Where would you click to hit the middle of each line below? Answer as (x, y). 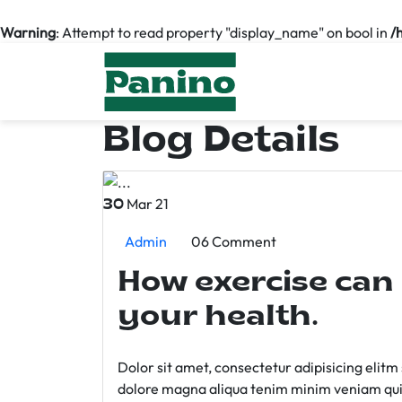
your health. (218, 318)
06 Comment (234, 241)
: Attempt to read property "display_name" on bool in (223, 32)
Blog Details (221, 142)
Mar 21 (146, 204)
